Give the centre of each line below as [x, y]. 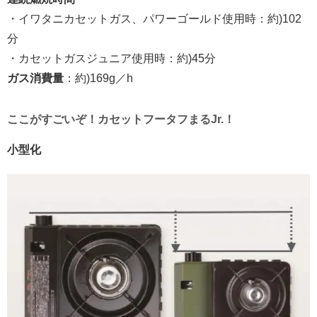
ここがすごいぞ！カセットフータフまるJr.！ [121, 119]
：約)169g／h [98, 78]
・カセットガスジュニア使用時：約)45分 [111, 58]
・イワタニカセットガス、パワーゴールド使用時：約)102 [154, 18]
